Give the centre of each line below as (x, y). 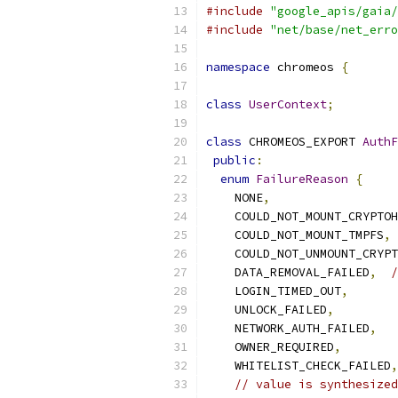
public (235, 160)
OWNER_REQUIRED (270, 347)
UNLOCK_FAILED (267, 310)
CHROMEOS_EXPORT (302, 142)
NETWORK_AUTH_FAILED (288, 328)
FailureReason (302, 179)
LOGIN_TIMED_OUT (274, 291)
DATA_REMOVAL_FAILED (288, 272)
